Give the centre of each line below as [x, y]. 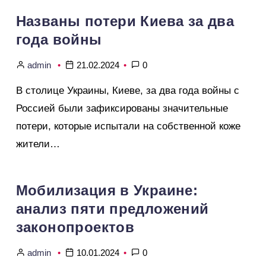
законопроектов [75, 227]
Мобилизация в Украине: [107, 191]
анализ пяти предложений [112, 209]
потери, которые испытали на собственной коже [128, 126]
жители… [38, 144]
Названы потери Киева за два [125, 21]
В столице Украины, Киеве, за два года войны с [127, 90]
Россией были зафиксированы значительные [122, 108]
